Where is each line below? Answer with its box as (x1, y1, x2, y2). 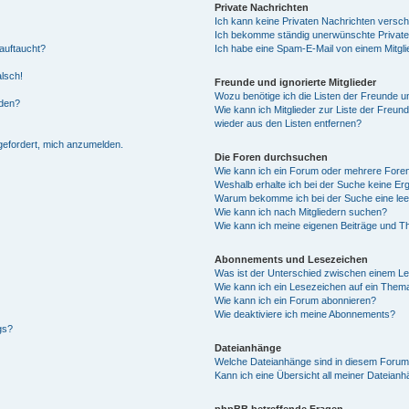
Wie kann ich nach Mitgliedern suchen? (215, 206, 388, 217)
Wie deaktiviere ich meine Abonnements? (215, 309, 396, 320)
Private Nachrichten (215, 2, 309, 13)
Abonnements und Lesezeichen (215, 254, 369, 265)
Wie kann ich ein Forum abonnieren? (215, 295, 377, 306)
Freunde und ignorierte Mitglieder (215, 77, 377, 88)
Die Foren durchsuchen (215, 152, 329, 163)
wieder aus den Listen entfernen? (215, 118, 362, 129)
